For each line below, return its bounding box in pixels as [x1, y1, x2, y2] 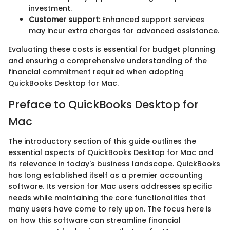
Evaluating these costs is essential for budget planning [8, 44, 215, 55]
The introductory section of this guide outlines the [8, 136, 196, 146]
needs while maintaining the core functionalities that [8, 192, 206, 203]
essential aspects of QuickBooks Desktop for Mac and [8, 147, 213, 158]
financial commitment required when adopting [8, 67, 184, 78]
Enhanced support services [100, 14, 204, 25]
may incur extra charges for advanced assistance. [29, 26, 219, 36]
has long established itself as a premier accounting [8, 169, 203, 180]
